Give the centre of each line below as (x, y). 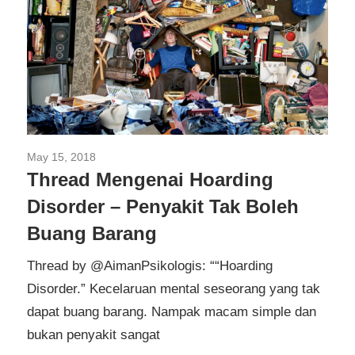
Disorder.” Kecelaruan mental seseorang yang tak (174, 288)
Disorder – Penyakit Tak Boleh (163, 207)
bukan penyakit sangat (94, 334)
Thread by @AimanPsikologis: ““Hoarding (150, 265)
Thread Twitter (132, 157)
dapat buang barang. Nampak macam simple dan (172, 311)
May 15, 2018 (61, 157)
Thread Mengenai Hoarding (150, 180)
